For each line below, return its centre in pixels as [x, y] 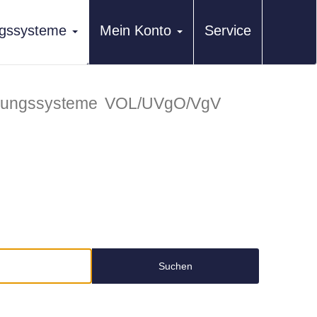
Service [228, 30]
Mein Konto [136, 30]
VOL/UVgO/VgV [163, 103]
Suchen [175, 266]
